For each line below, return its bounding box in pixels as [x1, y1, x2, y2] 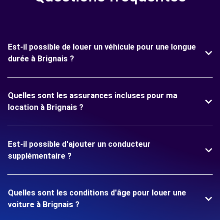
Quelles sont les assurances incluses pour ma [8, 91, 177, 100]
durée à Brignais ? [8, 54, 74, 63]
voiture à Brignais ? [8, 200, 80, 209]
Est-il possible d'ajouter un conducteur [8, 139, 151, 149]
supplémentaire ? [8, 151, 72, 161]
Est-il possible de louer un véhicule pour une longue [8, 42, 196, 52]
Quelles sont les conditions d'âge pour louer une [8, 188, 186, 197]
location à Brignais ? [8, 103, 83, 112]
